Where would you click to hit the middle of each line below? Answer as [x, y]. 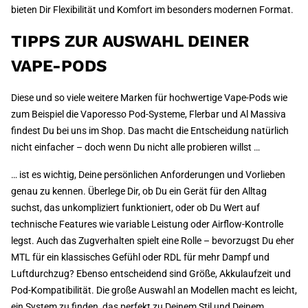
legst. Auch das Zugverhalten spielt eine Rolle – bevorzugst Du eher [153, 241]
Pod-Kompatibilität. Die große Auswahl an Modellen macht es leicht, [154, 290]
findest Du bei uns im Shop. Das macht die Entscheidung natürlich [150, 131]
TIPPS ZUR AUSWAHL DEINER [130, 42]
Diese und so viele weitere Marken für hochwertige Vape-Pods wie [149, 98]
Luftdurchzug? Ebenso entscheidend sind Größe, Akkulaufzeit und [151, 274]
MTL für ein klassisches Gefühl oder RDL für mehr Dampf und [140, 257]
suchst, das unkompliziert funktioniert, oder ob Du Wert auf [135, 208]
